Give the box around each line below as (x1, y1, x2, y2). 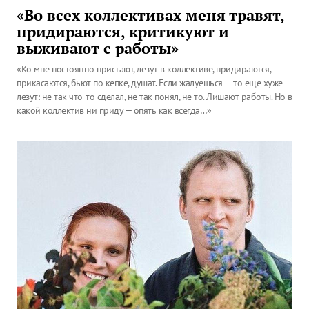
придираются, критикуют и (17, 22, 229, 41)
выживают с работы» (17, 39, 179, 58)
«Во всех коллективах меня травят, (17, 6, 284, 25)
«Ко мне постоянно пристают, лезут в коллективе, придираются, (17, 63, 270, 75)
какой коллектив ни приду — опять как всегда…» (17, 104, 212, 117)
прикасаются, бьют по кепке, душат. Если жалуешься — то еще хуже (17, 77, 283, 89)
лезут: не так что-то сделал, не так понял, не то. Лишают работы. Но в (17, 90, 292, 103)
